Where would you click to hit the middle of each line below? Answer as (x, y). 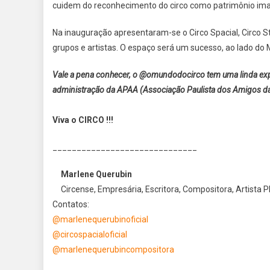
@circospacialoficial (90, 234)
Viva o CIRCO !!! (83, 120)
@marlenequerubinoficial (100, 219)
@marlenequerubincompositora (113, 249)
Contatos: (71, 204)
